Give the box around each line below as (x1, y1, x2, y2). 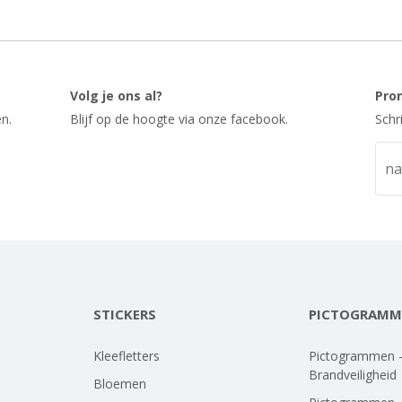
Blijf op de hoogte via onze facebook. (70, 110, 289, 127)
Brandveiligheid (309, 366, 397, 383)
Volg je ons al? (70, 87, 163, 104)
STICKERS (93, 305, 156, 323)
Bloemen (93, 375, 146, 392)
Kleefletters (93, 347, 160, 364)
